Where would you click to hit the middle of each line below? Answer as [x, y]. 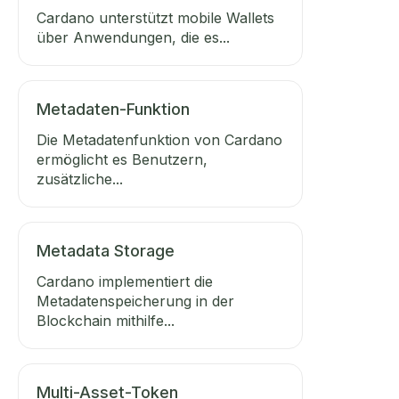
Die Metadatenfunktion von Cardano [159, 140]
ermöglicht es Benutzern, [122, 159]
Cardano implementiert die [125, 281]
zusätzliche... [80, 179]
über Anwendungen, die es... [133, 37]
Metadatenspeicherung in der [135, 301]
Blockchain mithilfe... [106, 321]
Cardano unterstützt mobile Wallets [155, 18]
